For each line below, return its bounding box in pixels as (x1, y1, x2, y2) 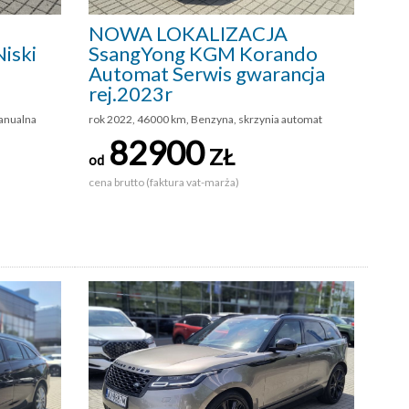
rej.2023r (89, 80, 173, 106)
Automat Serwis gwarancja (89, 60, 325, 86)
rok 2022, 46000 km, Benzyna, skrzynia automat (89, 111, 322, 126)
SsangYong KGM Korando (89, 40, 318, 66)
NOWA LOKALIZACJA (89, 20, 288, 46)
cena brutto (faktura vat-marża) (89, 174, 241, 189)
